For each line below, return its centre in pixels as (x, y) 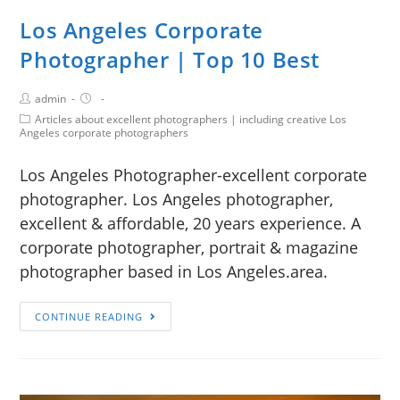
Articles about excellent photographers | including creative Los (191, 120)
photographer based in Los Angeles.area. (174, 272)
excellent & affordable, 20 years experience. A (191, 224)
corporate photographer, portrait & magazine (189, 248)
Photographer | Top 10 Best (170, 60)
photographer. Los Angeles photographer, (177, 200)
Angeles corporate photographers (104, 133)
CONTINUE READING (89, 317)
